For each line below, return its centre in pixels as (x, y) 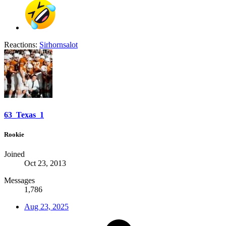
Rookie (14, 134)
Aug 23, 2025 (46, 207)
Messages (19, 181)
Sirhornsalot (59, 44)
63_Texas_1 (24, 115)
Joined (14, 154)
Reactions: (21, 44)
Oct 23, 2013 (45, 163)
